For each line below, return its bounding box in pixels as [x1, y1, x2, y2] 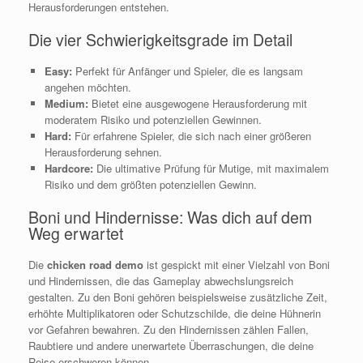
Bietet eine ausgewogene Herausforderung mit [88, 96, 307, 112]
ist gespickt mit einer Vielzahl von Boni [143, 257, 330, 273]
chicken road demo [47, 257, 143, 273]
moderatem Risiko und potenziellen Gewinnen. [44, 112, 262, 128]
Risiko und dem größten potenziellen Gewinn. [44, 177, 257, 193]
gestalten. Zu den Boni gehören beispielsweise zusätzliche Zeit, [28, 289, 327, 305]
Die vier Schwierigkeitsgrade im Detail [28, 28, 293, 51]
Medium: [44, 96, 88, 112]
